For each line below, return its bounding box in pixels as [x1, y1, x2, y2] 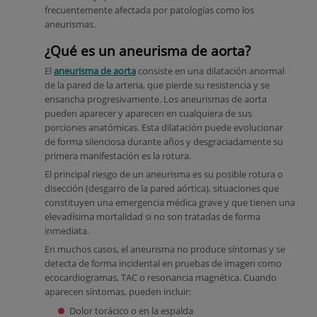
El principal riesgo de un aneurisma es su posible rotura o [45, 168, 283, 180]
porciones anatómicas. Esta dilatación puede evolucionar [45, 121, 283, 134]
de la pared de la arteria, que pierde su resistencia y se [45, 79, 270, 91]
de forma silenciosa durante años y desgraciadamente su [45, 135, 283, 148]
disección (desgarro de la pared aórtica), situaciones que [45, 182, 279, 195]
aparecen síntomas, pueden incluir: [45, 286, 191, 299]
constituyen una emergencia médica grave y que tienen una [45, 196, 295, 209]
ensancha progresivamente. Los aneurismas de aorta [45, 93, 267, 105]
